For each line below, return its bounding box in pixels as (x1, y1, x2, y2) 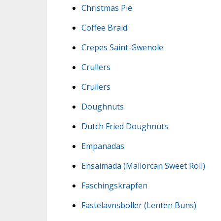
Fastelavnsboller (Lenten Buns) (81, 199, 196, 211)
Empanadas (81, 140, 124, 151)
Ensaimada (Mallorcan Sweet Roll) (81, 160, 205, 171)
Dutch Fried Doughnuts (81, 120, 168, 132)
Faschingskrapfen (81, 180, 147, 191)
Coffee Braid (81, 22, 127, 33)
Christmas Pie (81, 2, 132, 13)
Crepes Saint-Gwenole (81, 41, 163, 53)
